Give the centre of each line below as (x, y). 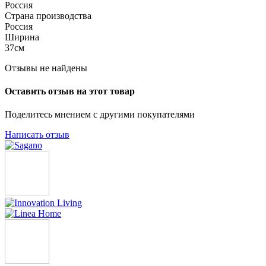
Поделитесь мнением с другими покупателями (100, 115)
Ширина (22, 37)
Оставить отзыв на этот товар (70, 91)
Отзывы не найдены (46, 68)
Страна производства (48, 15)
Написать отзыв (37, 135)
